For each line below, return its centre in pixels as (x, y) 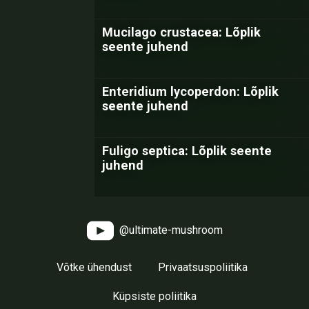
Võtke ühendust (94, 267)
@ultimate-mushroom (169, 230)
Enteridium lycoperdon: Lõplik (190, 91)
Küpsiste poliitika (154, 296)
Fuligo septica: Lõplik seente (187, 151)
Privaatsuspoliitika (202, 267)
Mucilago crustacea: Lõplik (181, 32)
